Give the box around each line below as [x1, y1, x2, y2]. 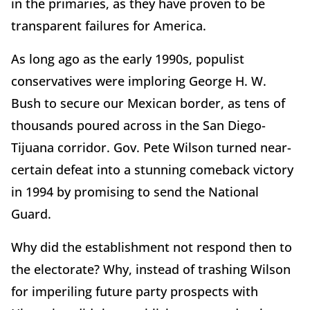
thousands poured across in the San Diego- [11, 116, 266, 134]
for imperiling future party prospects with [11, 282, 258, 300]
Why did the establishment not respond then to [11, 238, 292, 255]
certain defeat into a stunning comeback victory [11, 161, 293, 178]
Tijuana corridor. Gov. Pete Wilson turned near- [11, 138, 291, 156]
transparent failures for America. [11, 17, 206, 34]
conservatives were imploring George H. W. [11, 72, 266, 89]
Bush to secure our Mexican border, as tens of [11, 94, 285, 111]
